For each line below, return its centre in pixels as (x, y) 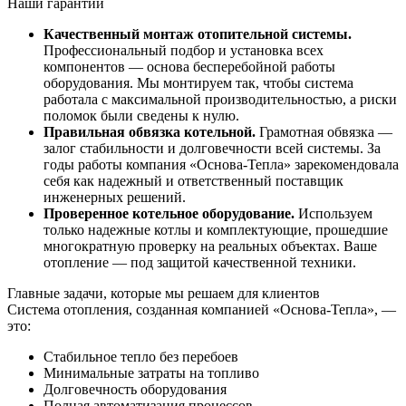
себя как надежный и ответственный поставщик (193, 181)
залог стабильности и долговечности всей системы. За (212, 149)
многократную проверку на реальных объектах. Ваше (210, 246)
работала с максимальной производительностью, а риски (220, 100)
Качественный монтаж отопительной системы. (198, 34)
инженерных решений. (115, 198)
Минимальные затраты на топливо (151, 373)
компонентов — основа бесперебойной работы (189, 67)
